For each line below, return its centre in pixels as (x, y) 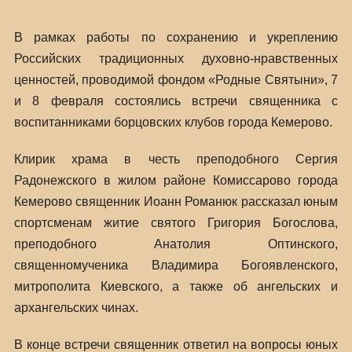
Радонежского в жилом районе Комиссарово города (176, 180)
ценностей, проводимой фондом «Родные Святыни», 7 (176, 80)
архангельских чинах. (76, 308)
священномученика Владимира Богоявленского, (176, 265)
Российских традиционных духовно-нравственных (176, 59)
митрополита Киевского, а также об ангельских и (176, 286)
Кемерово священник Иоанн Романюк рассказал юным (176, 202)
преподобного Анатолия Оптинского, (176, 244)
